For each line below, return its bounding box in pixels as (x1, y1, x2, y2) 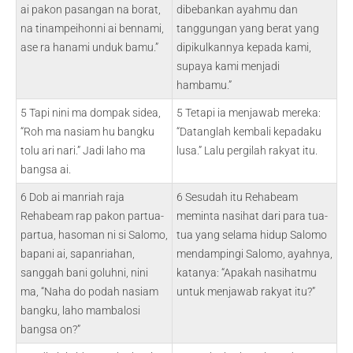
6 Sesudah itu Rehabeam (176, 191, 298, 203)
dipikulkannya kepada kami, (176, 41, 311, 54)
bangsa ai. (20, 163, 71, 176)
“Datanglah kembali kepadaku (176, 125, 321, 138)
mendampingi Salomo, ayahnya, (176, 247, 333, 260)
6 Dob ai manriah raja (20, 191, 124, 203)
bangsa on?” (20, 323, 80, 336)
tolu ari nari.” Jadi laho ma (20, 144, 146, 157)
